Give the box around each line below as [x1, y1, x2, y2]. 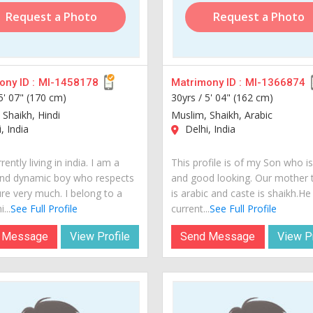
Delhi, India [182, 122, 236, 136]
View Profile [70, 229, 131, 243]
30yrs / [171, 90, 205, 104]
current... [171, 201, 210, 215]
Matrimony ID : [171, 75, 242, 89]
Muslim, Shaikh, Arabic [171, 108, 273, 122]
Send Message [180, 229, 256, 243]
